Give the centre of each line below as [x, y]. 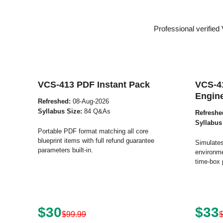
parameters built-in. [65, 150]
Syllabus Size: [60, 111]
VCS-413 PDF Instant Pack [94, 85]
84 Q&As [96, 111]
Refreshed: [54, 101]
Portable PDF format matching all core [93, 131]
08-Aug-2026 [90, 101]
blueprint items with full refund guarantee [96, 141]
